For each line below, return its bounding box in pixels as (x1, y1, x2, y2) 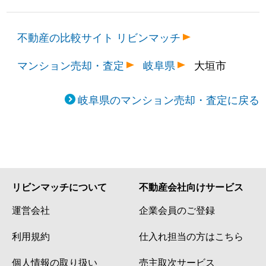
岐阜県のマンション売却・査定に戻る (77, 91, 259, 107)
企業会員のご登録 (139, 202, 215, 216)
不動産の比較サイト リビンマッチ (17, 28, 181, 45)
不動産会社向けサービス (139, 179, 243, 194)
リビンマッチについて (12, 179, 107, 194)
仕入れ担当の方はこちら (139, 229, 243, 242)
